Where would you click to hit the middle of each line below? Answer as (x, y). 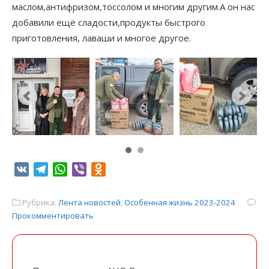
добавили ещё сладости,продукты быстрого (109, 22)
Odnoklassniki (138, 170)
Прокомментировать (53, 216)
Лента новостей (89, 203)
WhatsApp (91, 170)
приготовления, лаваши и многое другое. (101, 38)
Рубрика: (39, 203)
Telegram (70, 170)
